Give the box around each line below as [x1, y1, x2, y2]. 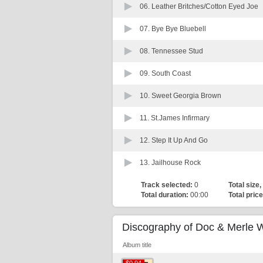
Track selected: [141, 181, 193, 189]
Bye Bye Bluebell [151, 25, 206, 33]
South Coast [151, 69, 191, 77]
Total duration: [141, 191, 188, 199]
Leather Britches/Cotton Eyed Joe [151, 2, 258, 11]
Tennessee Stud [151, 47, 203, 55]
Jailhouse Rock [151, 159, 201, 167]
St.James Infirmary [151, 114, 210, 122]
